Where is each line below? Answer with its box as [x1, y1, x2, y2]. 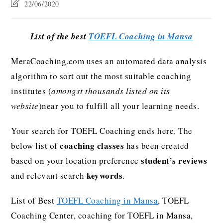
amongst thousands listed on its [51, 85, 170, 97]
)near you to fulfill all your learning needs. [38, 100, 200, 111]
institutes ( [11, 85, 52, 97]
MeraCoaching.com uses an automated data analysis [11, 55, 207, 67]
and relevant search [11, 170, 87, 181]
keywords [87, 169, 123, 182]
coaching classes [60, 139, 124, 152]
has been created [124, 140, 189, 151]
